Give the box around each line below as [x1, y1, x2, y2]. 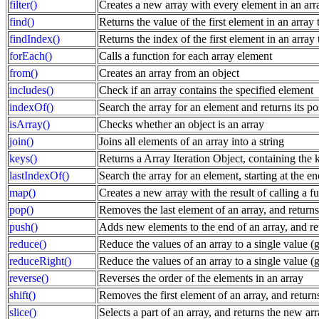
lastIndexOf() [9, 169, 69, 182]
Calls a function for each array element [99, 49, 272, 62]
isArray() [9, 117, 50, 130]
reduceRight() [9, 254, 71, 267]
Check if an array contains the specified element [99, 83, 313, 96]
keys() [9, 152, 37, 164]
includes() [9, 83, 53, 96]
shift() [9, 288, 36, 301]
